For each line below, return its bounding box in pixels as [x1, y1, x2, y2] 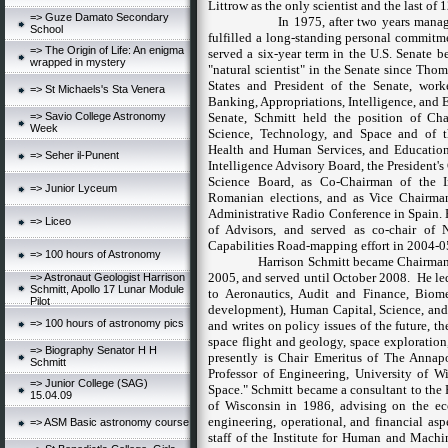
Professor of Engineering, [208, 366, 355, 381]
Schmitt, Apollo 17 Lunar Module [30, 283, 184, 295]
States [208, 78, 240, 93]
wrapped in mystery [30, 56, 126, 68]
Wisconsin [224, 398, 281, 413]
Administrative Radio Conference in [208, 206, 408, 221]
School [30, 23, 63, 35]
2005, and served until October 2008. [208, 270, 411, 285]
